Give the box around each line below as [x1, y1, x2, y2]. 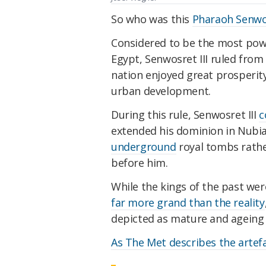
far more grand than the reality [111, 195, 265, 210]
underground [111, 140, 176, 154]
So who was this [111, 12, 192, 27]
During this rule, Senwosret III [111, 107, 259, 122]
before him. [111, 156, 171, 170]
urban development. [111, 84, 214, 99]
